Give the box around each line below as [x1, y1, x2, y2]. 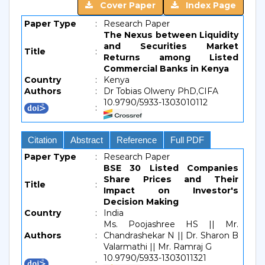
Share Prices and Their [104, 174, 238, 185]
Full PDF [170, 135, 204, 145]
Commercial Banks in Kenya [104, 63, 229, 74]
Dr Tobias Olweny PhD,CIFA [104, 86, 218, 96]
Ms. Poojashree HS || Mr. [104, 219, 238, 230]
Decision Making [104, 196, 179, 207]
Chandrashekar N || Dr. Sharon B [104, 230, 238, 241]
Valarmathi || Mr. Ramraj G [104, 241, 212, 252]
